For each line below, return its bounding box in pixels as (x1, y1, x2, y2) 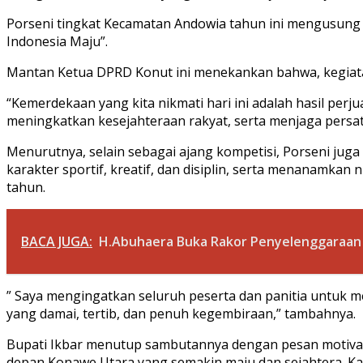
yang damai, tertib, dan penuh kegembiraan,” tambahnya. (6, 304, 356, 322)
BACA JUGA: (21, 232, 92, 250)
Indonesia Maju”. (6, 32, 108, 50)
